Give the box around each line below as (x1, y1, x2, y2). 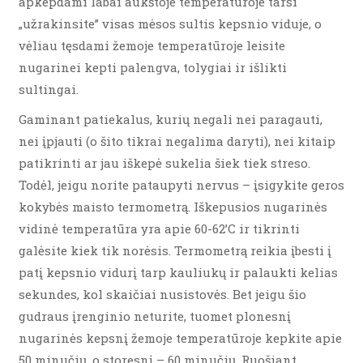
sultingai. (19, 81, 79, 97)
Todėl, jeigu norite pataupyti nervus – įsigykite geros (19, 177, 344, 193)
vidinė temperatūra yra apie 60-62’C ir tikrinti (19, 220, 300, 237)
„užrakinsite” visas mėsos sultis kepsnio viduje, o (19, 15, 322, 32)
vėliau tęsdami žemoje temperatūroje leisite (19, 37, 285, 53)
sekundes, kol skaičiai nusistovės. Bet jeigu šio (19, 286, 306, 302)
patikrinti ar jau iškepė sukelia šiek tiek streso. (19, 155, 310, 171)
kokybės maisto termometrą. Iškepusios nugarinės (19, 199, 327, 215)
